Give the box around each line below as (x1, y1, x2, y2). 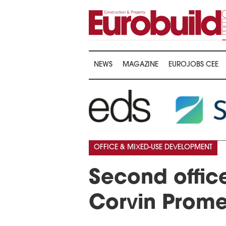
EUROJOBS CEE (168, 61, 218, 69)
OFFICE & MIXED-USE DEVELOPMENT (94, 144, 212, 152)
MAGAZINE (123, 61, 158, 69)
